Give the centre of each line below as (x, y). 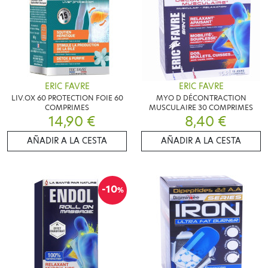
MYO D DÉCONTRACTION (201, 98)
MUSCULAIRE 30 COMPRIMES (201, 107)
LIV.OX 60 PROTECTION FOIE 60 (67, 98)
